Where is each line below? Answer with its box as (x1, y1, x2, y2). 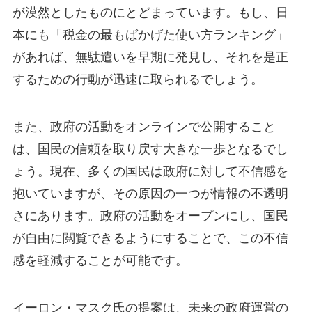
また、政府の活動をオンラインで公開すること (12, 119, 276, 134)
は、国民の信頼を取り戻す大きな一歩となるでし (12, 141, 288, 156)
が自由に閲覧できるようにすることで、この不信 (12, 231, 288, 245)
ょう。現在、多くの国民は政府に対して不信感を (12, 164, 288, 178)
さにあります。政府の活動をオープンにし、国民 (12, 208, 288, 223)
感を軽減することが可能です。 (12, 253, 188, 267)
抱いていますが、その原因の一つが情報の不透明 (12, 186, 288, 201)
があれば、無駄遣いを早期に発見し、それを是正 (12, 49, 288, 64)
